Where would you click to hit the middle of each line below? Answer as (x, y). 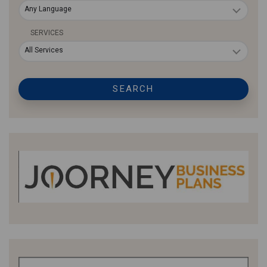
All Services (44, 50)
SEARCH (133, 89)
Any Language (48, 9)
